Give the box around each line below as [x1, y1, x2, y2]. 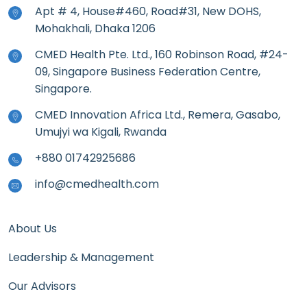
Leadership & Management [8, 249, 154, 265]
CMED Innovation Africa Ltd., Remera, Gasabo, [35, 107, 280, 123]
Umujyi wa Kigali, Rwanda [35, 124, 167, 140]
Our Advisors [8, 278, 76, 294]
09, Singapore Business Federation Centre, [35, 64, 260, 79]
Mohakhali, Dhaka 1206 [35, 21, 156, 36]
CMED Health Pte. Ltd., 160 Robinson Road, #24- [35, 47, 288, 62]
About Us [8, 221, 57, 236]
